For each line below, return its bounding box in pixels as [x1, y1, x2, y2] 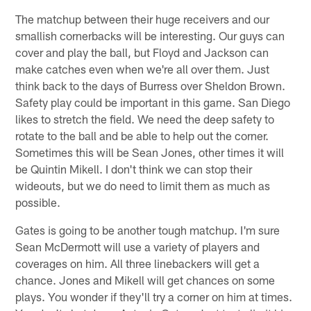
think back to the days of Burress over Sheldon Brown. [15, 78, 286, 92]
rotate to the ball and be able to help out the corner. [15, 128, 269, 142]
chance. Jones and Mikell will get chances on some [15, 272, 276, 287]
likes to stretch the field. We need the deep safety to [15, 111, 275, 126]
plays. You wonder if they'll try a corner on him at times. [15, 289, 293, 303]
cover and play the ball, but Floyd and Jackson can [15, 44, 269, 59]
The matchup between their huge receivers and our [15, 11, 270, 26]
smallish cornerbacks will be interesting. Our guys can [15, 28, 285, 42]
